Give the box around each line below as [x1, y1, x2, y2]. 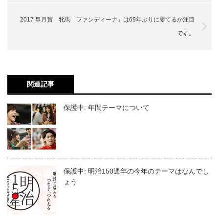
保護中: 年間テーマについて [64, 103, 150, 111]
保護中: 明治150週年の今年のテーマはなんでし [64, 167, 209, 175]
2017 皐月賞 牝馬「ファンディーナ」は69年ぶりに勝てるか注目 [20, 16, 195, 23]
